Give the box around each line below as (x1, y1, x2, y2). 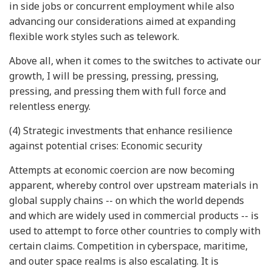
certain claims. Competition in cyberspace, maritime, (9, 239, 248, 253)
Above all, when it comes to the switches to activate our (9, 54, 261, 67)
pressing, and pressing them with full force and (9, 84, 226, 98)
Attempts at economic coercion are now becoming (9, 163, 234, 177)
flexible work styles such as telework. (9, 30, 179, 43)
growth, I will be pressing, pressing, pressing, (9, 69, 219, 83)
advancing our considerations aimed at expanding (9, 15, 236, 28)
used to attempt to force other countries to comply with (9, 224, 260, 237)
